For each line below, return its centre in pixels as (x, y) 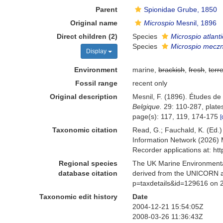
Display (97, 51)
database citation (88, 173)
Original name (94, 23)
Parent (107, 9)
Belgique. (147, 107)
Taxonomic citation (85, 130)
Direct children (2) (87, 36)
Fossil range (97, 83)
